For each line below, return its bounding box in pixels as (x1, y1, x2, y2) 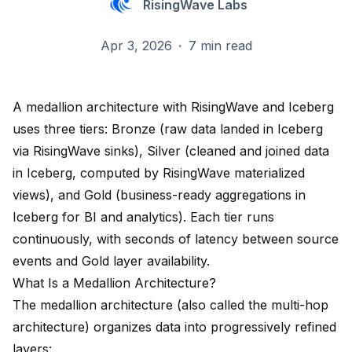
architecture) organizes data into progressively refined (13, 319, 336, 335)
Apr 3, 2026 (100, 38, 172, 54)
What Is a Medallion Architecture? (13, 275, 216, 291)
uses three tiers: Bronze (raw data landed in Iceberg (13, 121, 323, 137)
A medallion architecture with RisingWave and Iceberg (13, 99, 334, 115)
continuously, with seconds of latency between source (13, 231, 339, 247)
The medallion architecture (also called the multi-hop (13, 297, 328, 313)
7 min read (188, 38, 252, 54)
